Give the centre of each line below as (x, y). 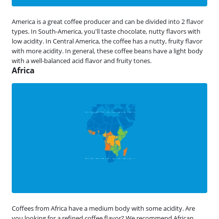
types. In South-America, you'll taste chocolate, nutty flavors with (106, 31)
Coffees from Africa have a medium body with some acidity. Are (103, 208)
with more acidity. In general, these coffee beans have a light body (107, 51)
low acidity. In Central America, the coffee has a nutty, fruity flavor (107, 41)
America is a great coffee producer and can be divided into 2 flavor (108, 21)
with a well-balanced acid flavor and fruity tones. (82, 60)
